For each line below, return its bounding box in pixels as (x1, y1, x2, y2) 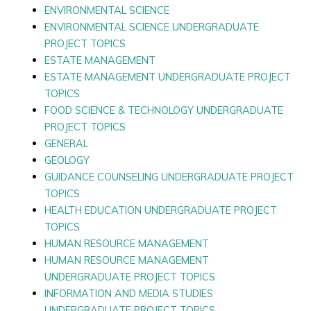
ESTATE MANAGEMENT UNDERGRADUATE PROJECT (44, 69, 291, 83)
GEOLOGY (44, 153, 90, 167)
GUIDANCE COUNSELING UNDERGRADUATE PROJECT (44, 169, 294, 183)
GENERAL (44, 136, 88, 150)
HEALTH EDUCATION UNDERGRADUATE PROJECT (44, 203, 277, 217)
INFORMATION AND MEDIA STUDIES (44, 286, 213, 300)
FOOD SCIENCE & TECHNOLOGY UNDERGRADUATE (44, 103, 283, 117)
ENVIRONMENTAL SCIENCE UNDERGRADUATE (44, 19, 259, 33)
